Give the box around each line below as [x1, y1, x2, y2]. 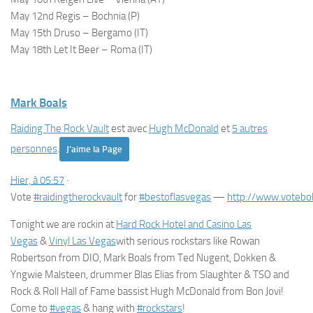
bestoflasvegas [145, 191, 211, 203]
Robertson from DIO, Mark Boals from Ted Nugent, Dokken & [10, 252, 276, 264]
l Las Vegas [68, 235, 116, 247]
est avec [109, 122, 149, 135]
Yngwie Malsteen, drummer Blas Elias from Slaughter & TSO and [10, 268, 289, 281]
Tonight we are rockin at [10, 218, 116, 231]
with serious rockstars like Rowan [116, 235, 260, 247]
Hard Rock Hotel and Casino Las [116, 218, 252, 231]
